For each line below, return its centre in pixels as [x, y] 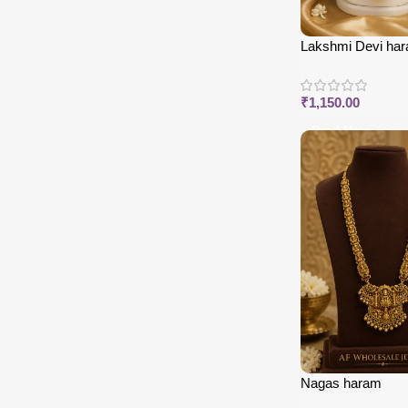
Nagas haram [341, 382]
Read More [342, 131]
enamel [322, 66]
